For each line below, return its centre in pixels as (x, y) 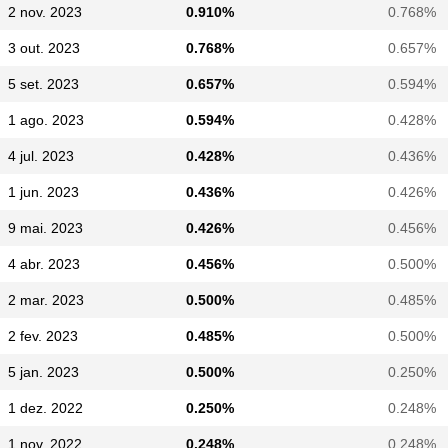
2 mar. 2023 (46, 300)
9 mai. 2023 (45, 228)
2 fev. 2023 (43, 336)
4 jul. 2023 (41, 156)
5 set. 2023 (43, 84)
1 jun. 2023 (43, 192)
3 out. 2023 (44, 48)
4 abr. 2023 (44, 264)
